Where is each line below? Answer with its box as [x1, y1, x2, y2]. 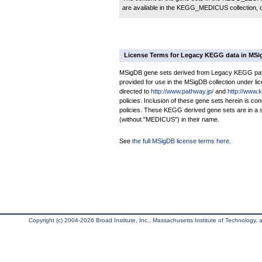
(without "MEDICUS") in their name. [119, 116, 219, 123]
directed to [119, 88, 151, 95]
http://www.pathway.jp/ [151, 88, 213, 95]
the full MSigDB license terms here [132, 137, 229, 144]
